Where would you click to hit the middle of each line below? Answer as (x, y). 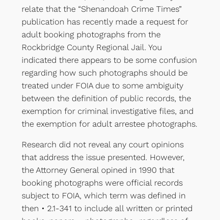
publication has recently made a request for (105, 21)
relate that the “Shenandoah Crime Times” (101, 9)
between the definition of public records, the (106, 98)
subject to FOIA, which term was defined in (103, 196)
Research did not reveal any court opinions (102, 145)
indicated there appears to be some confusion (109, 60)
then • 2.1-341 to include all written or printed (107, 208)
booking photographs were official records (102, 183)
